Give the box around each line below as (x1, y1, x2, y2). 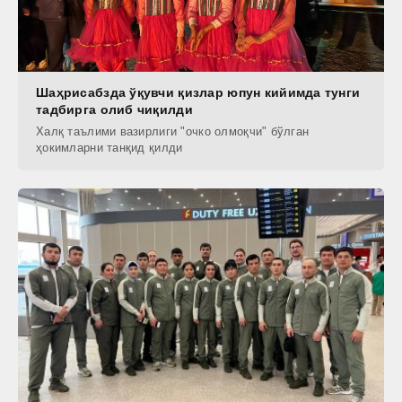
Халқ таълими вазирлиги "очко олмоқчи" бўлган (36, 125, 310, 139)
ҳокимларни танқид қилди (36, 141, 183, 155)
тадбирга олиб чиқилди (36, 102, 193, 118)
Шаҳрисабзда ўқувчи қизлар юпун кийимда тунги (36, 85, 361, 100)
